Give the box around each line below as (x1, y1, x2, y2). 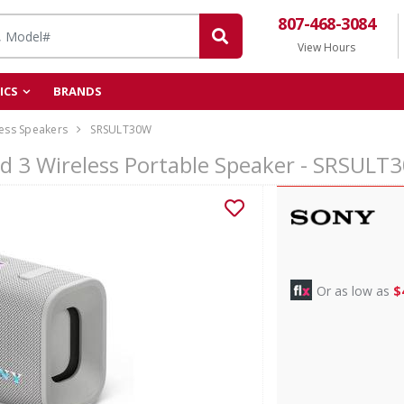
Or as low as (316, 282, 393, 299)
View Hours (298, 40, 356, 55)
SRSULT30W (90, 122, 152, 137)
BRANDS (52, 83, 103, 99)
